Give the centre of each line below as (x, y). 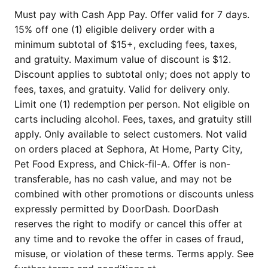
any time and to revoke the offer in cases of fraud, (129, 239)
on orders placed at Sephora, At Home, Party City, (128, 149)
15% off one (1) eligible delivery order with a (115, 29)
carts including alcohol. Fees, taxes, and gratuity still (133, 119)
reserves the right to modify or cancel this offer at (128, 224)
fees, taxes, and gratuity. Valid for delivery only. (122, 89)
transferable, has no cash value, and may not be (123, 179)
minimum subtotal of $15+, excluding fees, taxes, (126, 44)
